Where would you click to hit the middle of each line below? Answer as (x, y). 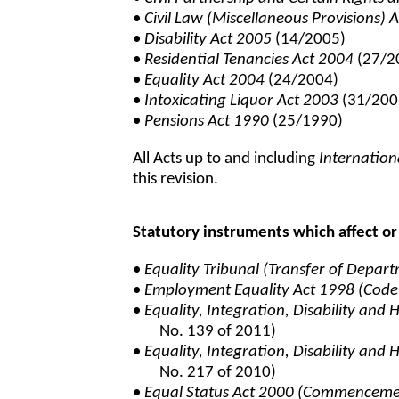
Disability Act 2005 (208, 40)
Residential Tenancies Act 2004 (249, 61)
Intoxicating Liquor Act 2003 (242, 102)
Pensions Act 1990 (207, 122)
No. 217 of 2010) (218, 372)
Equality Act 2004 (205, 81)
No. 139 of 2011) (218, 331)
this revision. (176, 179)
